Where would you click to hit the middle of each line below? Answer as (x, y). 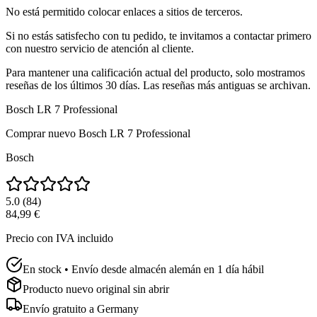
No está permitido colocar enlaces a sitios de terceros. (124, 12)
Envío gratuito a (58, 309)
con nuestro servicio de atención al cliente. (100, 49)
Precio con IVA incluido (59, 238)
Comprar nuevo (41, 134)
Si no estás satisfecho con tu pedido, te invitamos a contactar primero (158, 36)
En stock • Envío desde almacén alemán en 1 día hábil (143, 270)
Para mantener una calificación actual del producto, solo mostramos (155, 73)
